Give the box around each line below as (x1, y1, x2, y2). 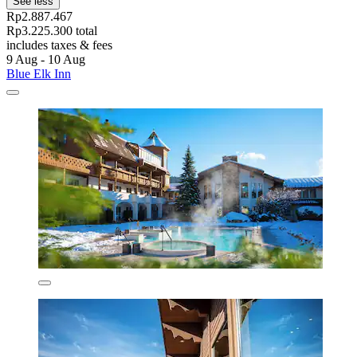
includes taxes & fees (6, 38, 112, 53)
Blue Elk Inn (6, 67, 71, 81)
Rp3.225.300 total (6, 24, 97, 38)
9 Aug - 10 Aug (6, 53, 85, 67)
